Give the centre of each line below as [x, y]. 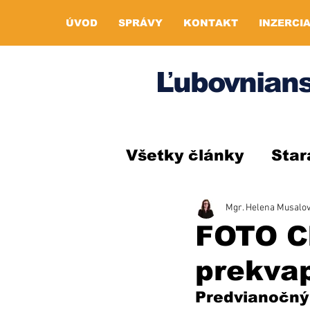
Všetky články [185, 155]
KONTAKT [211, 23]
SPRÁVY [140, 23]
